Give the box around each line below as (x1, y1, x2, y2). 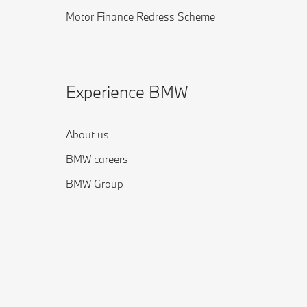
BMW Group (66, 177, 123, 191)
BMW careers (66, 152, 128, 166)
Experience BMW (66, 81, 188, 102)
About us (66, 127, 109, 141)
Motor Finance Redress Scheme (66, 10, 215, 23)
